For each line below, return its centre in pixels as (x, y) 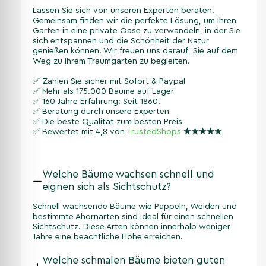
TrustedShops (154, 132)
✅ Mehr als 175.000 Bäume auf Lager (103, 92)
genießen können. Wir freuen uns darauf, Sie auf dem (135, 51)
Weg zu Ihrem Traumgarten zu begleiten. (111, 61)
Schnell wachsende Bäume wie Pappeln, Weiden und (135, 207)
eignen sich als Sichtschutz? (107, 187)
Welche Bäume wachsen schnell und (128, 175)
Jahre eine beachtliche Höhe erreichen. (108, 237)
